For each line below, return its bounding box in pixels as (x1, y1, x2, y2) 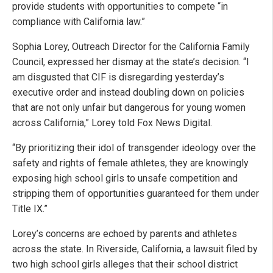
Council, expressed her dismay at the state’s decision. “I (12, 55, 249, 68)
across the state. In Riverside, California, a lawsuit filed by (12, 243, 258, 255)
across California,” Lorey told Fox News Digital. (12, 116, 212, 129)
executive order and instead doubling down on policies (12, 86, 244, 98)
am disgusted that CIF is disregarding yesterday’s (12, 71, 224, 83)
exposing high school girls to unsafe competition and (12, 172, 238, 184)
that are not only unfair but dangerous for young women (12, 101, 246, 113)
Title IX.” (12, 202, 48, 214)
